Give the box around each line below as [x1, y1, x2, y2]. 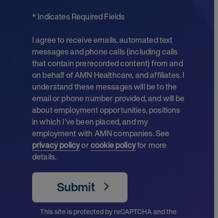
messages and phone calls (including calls [32, 46, 178, 57]
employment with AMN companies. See [32, 127, 170, 139]
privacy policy [32, 139, 80, 151]
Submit [56, 178, 97, 196]
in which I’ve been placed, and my [32, 116, 148, 127]
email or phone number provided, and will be [32, 92, 184, 104]
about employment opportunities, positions [32, 104, 181, 116]
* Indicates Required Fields [32, 11, 125, 22]
